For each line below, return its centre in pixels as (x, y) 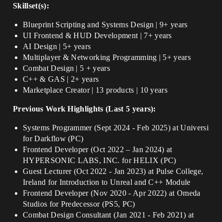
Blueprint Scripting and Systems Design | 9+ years (105, 25)
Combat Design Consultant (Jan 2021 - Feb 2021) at (109, 215)
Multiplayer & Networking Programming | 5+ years (107, 57)
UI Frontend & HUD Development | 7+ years (97, 35)
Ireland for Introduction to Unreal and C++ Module (107, 182)
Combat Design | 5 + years (66, 68)
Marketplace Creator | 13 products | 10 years (95, 90)
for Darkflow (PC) (53, 139)
